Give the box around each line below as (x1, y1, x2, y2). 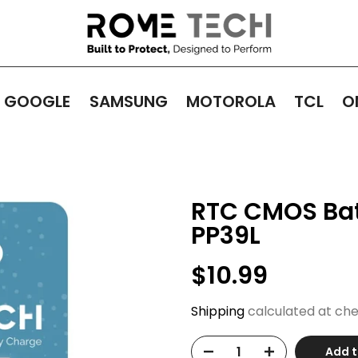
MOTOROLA (185, 90, 276, 113)
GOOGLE (4, 90, 71, 113)
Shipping (191, 302, 245, 320)
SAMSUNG (89, 90, 168, 113)
